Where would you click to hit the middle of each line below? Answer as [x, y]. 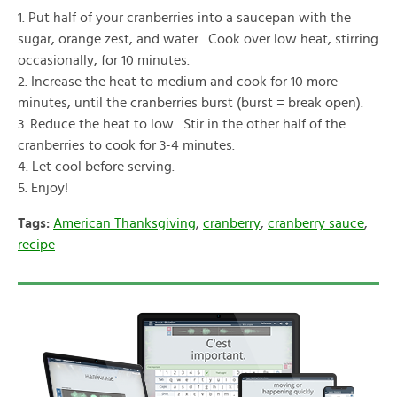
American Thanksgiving [125, 223]
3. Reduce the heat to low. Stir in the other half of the [182, 124]
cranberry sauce [316, 223]
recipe [36, 245]
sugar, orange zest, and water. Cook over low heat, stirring [198, 39]
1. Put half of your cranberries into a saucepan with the [184, 18]
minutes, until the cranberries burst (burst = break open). [191, 103]
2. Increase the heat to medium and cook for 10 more [178, 82]
